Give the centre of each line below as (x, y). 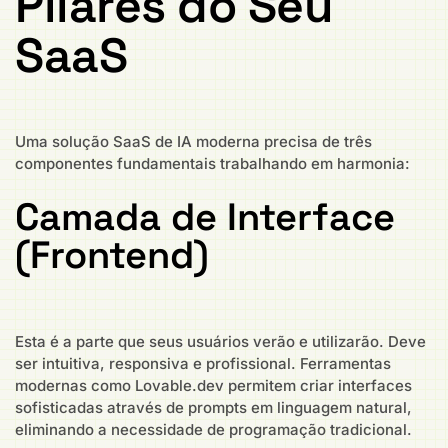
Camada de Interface (205, 216)
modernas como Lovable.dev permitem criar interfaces (213, 385)
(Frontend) (112, 254)
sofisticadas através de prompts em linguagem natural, (213, 407)
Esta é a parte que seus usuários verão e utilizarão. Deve (220, 341)
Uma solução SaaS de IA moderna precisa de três (193, 142)
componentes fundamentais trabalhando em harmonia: (212, 164)
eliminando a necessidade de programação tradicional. (213, 429)
